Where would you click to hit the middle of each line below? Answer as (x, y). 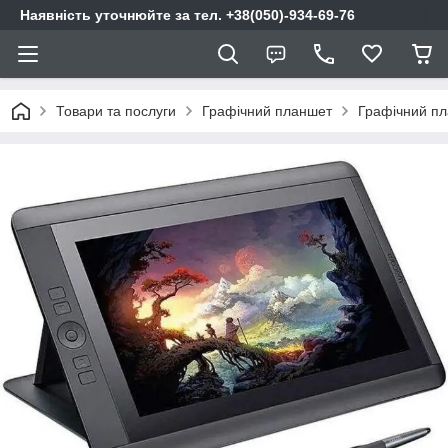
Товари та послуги (116, 111)
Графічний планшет (267, 111)
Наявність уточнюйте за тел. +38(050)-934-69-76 (187, 15)
